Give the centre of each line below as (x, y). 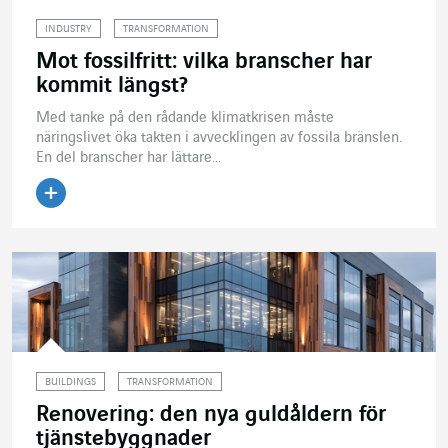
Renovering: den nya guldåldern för (211, 415)
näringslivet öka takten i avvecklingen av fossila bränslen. (219, 138)
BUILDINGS (70, 383)
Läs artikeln (102, 222)
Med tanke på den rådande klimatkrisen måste (185, 118)
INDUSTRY (68, 30)
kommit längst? (112, 86)
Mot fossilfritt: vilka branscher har (204, 62)
